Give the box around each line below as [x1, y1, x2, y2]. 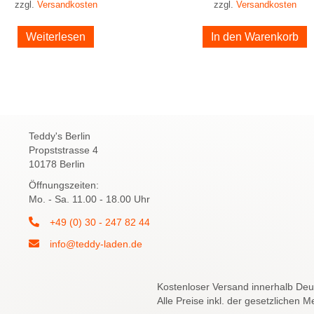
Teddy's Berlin [28, 130, 90, 142]
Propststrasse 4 [28, 144, 98, 156]
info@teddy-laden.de [49, 238, 142, 250]
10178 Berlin [28, 158, 85, 170]
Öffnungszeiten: [28, 179, 99, 191]
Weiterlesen [26, 31, 86, 43]
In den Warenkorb [211, 31, 299, 43]
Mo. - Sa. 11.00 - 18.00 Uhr [28, 193, 150, 205]
